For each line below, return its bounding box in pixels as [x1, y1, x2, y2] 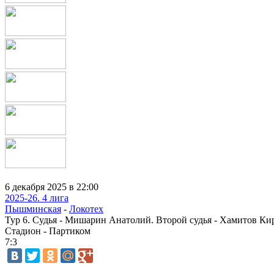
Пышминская [5, 204, 61, 214]
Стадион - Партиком [5, 226, 91, 236]
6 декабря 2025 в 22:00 [5, 182, 98, 192]
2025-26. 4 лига [5, 193, 68, 203]
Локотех [69, 204, 103, 214]
